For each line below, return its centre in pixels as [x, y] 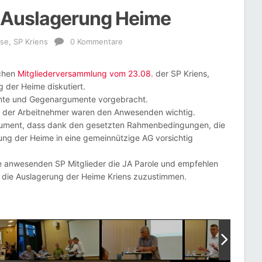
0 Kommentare [96, 42]
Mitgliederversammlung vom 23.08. [85, 73]
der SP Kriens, [181, 73]
